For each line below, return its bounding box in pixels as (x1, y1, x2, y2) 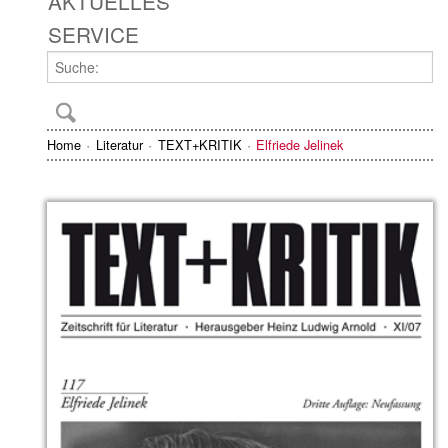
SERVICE (48, 18, 139, 49)
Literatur (95, 135, 143, 155)
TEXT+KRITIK (157, 135, 242, 155)
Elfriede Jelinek (256, 135, 344, 155)
